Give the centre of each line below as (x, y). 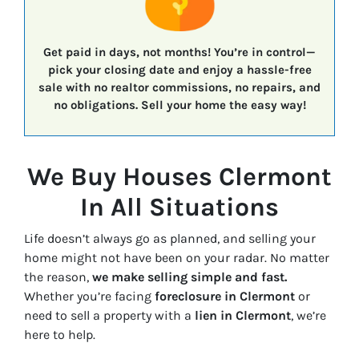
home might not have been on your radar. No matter (177, 258)
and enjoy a (210, 69)
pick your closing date (111, 69)
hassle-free (279, 69)
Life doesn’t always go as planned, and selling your (170, 239)
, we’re (309, 316)
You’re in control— (263, 52)
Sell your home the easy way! (222, 105)
